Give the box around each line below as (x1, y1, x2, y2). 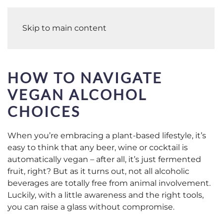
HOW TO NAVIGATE (7, 69, 163, 86)
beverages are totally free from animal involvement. (7, 178, 211, 188)
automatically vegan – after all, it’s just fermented (7, 155, 201, 164)
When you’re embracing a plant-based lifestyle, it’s (7, 131, 206, 140)
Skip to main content (22, 23, 107, 33)
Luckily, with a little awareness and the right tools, (7, 190, 204, 200)
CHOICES (7, 103, 80, 120)
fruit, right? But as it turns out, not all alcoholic (7, 166, 189, 176)
